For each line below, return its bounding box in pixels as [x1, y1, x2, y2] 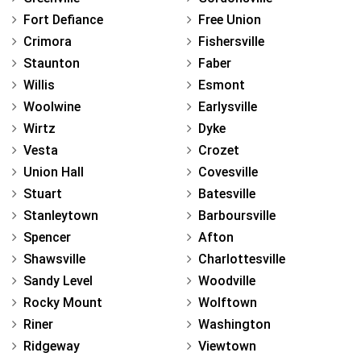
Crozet [198, 143, 239, 159]
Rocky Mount [23, 295, 102, 311]
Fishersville [198, 34, 264, 50]
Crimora [23, 34, 72, 50]
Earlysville [198, 99, 257, 115]
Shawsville [23, 251, 85, 268]
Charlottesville [198, 251, 285, 268]
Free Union [198, 12, 261, 28]
